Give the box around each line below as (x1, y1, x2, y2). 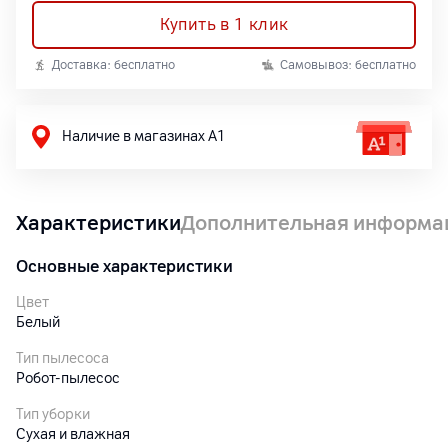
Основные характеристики (16, 257, 233, 276)
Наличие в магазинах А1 (62, 128, 226, 145)
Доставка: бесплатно (52, 58, 175, 72)
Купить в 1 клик (159, 15, 289, 34)
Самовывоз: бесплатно (280, 58, 416, 72)
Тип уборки (16, 406, 90, 423)
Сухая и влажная (16, 426, 130, 443)
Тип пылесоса (16, 350, 109, 367)
